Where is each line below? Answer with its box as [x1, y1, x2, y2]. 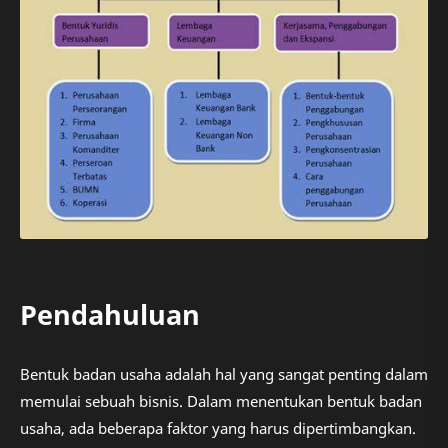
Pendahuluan [20, 296, 200, 334]
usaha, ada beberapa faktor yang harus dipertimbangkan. [20, 417, 416, 438]
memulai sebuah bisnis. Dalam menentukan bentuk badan [20, 390, 422, 411]
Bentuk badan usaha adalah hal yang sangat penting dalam [20, 363, 428, 384]
